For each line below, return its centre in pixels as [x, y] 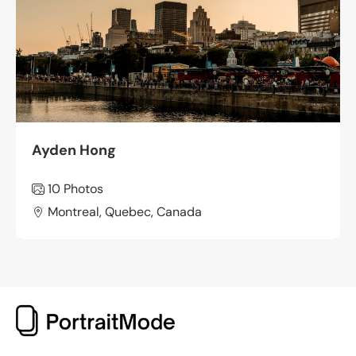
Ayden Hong [74, 151]
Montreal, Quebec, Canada [125, 211]
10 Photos [75, 189]
